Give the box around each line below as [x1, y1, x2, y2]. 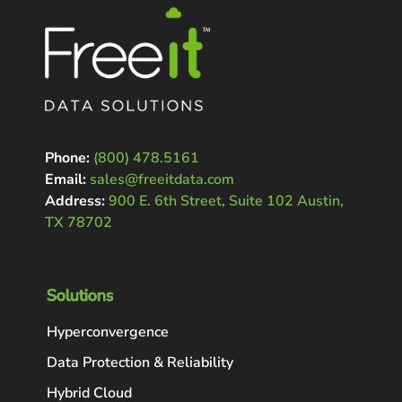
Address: [45, 191, 105, 212]
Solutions [47, 284, 114, 307]
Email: [45, 170, 86, 190]
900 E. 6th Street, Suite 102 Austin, [109, 191, 344, 212]
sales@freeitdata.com [90, 170, 234, 190]
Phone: [45, 148, 90, 169]
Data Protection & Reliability [47, 353, 233, 373]
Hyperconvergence [47, 322, 169, 343]
